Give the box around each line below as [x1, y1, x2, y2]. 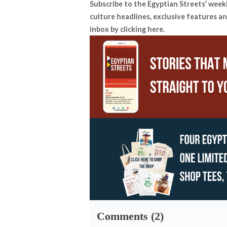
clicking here [120, 25, 163, 34]
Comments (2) [97, 209, 164, 222]
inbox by [90, 25, 120, 34]
